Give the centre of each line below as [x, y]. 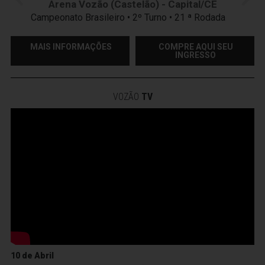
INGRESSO [195, 55]
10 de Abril [32, 256]
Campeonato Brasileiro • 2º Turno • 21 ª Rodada [132, 17]
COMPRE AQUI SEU [195, 46]
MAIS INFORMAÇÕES [71, 46]
